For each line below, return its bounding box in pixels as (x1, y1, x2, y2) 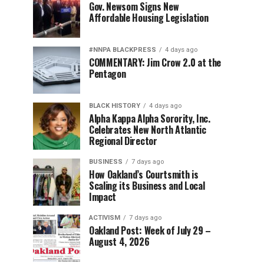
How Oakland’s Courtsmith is (89, 167, 199, 181)
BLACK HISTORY (89, 101, 140, 110)
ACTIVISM (89, 213, 120, 222)
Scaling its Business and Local (89, 178, 205, 193)
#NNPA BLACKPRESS (89, 45, 156, 54)
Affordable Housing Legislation (89, 10, 209, 25)
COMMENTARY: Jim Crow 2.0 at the (89, 55, 222, 70)
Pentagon (89, 66, 126, 81)
